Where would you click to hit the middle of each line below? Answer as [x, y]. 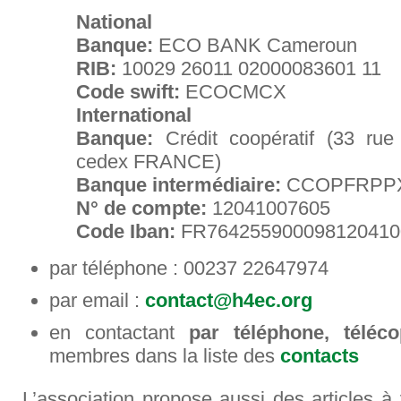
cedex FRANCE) [149, 162]
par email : [97, 300]
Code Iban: [128, 231]
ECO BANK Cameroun [258, 45]
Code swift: [131, 92]
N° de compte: [141, 208]
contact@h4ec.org [229, 300]
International [134, 115]
